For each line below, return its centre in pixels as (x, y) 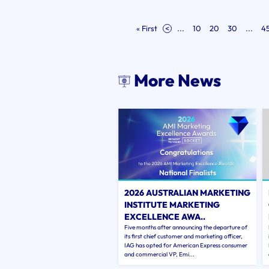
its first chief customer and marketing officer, (183, 236)
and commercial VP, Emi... (159, 254)
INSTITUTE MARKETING (172, 205)
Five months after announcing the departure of (186, 227)
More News (177, 80)
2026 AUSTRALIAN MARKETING (187, 193)
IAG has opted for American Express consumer (186, 245)
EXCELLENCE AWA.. (165, 217)
